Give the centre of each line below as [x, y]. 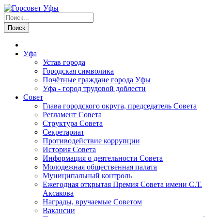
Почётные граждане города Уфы [97, 80]
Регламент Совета [72, 115]
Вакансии [59, 210]
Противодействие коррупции [91, 141]
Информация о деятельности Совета [103, 158]
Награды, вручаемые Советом [92, 202]
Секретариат [63, 132]
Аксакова [58, 193]
